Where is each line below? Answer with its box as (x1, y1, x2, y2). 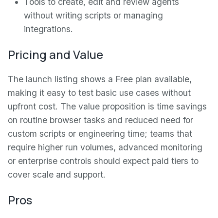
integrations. (24, 23, 73, 34)
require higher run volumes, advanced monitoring (8, 142, 202, 152)
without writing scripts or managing (24, 10, 163, 20)
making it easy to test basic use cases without (8, 87, 191, 98)
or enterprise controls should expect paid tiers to (8, 155, 199, 166)
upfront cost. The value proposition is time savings (8, 101, 207, 111)
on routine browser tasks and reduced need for (8, 114, 193, 125)
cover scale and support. (8, 169, 106, 180)
